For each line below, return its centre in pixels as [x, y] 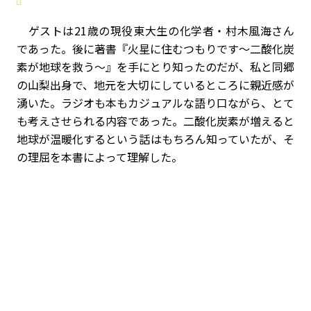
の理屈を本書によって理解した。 [100, 157]
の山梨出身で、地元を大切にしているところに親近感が [155, 85]
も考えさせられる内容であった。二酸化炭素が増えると [155, 121]
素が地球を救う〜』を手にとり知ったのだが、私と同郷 [155, 67]
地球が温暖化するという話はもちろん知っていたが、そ [155, 139]
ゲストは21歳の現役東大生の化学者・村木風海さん [155, 31]
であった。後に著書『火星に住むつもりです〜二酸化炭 [155, 49]
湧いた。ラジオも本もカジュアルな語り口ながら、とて [155, 103]
